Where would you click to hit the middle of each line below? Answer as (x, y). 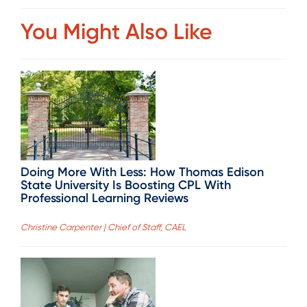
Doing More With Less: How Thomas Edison (142, 172)
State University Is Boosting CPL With (126, 185)
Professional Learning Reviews (105, 198)
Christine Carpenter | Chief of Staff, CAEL (103, 228)
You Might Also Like (116, 31)
